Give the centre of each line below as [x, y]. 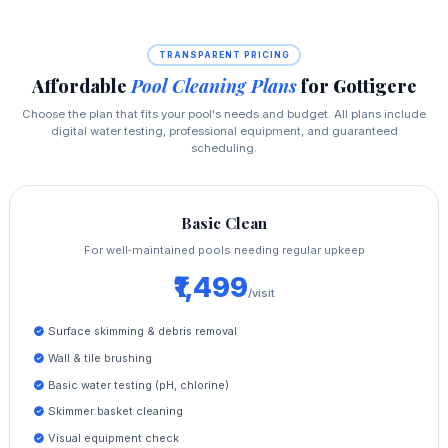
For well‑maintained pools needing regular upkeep [224, 250]
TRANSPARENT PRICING [224, 54]
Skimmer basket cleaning [115, 411]
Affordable [81, 86]
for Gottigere [356, 86]
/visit [261, 293]
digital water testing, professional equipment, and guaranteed [224, 131]
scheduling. [224, 148]
